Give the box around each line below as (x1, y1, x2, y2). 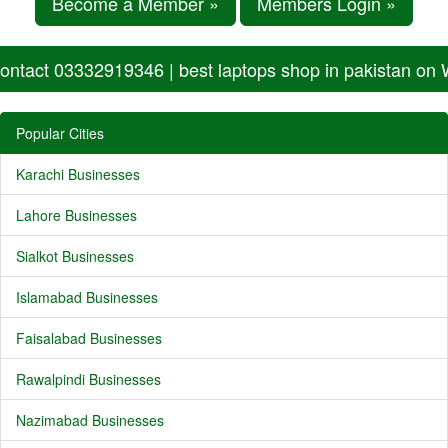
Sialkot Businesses (16, 246, 134, 266)
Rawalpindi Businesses (16, 369, 161, 389)
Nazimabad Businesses (16, 410, 164, 430)
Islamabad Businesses (16, 287, 158, 307)
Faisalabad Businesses (16, 328, 162, 348)
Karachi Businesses (16, 164, 140, 184)
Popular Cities (16, 123, 104, 143)
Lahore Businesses (16, 205, 137, 225)
